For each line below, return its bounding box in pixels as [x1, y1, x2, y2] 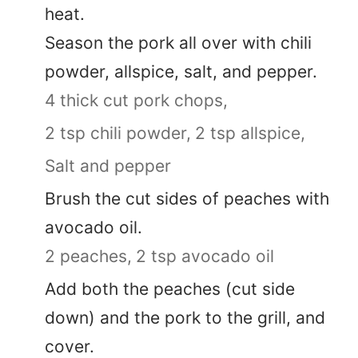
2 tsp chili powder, [45, 123, 191, 144]
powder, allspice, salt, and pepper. [45, 62, 317, 82]
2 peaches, [45, 246, 132, 267]
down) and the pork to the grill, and [45, 308, 325, 328]
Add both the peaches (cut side [45, 279, 295, 300]
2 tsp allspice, [195, 123, 305, 144]
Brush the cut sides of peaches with [45, 189, 329, 209]
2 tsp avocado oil [136, 246, 274, 267]
